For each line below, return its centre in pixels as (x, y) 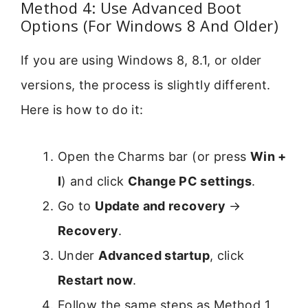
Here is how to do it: (82, 109)
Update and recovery (161, 206)
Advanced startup (154, 256)
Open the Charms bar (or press (154, 157)
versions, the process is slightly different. (146, 85)
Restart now (95, 280)
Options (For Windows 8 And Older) (150, 25)
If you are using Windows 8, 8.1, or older (141, 60)
